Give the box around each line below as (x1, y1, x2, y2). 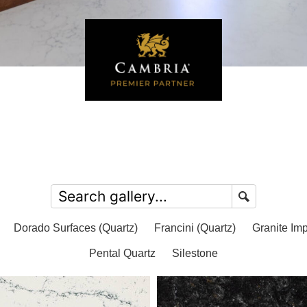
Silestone (172, 247, 218, 259)
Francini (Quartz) (153, 222, 236, 234)
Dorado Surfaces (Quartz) (13, 222, 138, 234)
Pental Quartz (89, 247, 156, 259)
